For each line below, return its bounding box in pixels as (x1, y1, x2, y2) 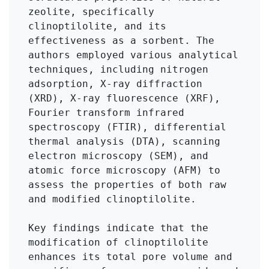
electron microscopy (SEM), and (28, 150, 208, 162)
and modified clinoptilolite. (28, 193, 196, 205)
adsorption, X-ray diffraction (28, 77, 202, 89)
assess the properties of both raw (28, 178, 226, 190)
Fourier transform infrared (28, 106, 184, 118)
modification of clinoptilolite (28, 236, 208, 248)
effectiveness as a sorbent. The (28, 34, 214, 46)
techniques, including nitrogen (28, 63, 208, 75)
